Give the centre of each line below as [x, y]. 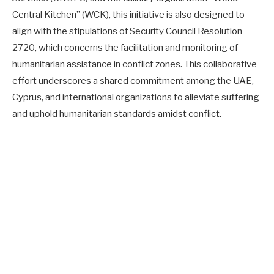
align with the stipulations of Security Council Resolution [127, 31]
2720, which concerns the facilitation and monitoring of [125, 47]
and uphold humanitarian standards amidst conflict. [117, 113]
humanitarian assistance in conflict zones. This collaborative [135, 64]
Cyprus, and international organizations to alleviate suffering [136, 97]
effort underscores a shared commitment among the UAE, [133, 80]
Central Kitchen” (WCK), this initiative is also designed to [128, 14]
